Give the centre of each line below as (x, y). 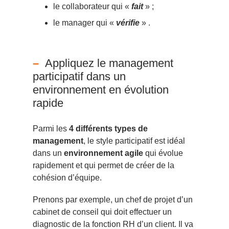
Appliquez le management (109, 63)
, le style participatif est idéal (134, 141)
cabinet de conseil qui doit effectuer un (102, 212)
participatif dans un (79, 76)
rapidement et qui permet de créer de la (104, 165)
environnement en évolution (101, 89)
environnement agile (104, 153)
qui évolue (163, 153)
